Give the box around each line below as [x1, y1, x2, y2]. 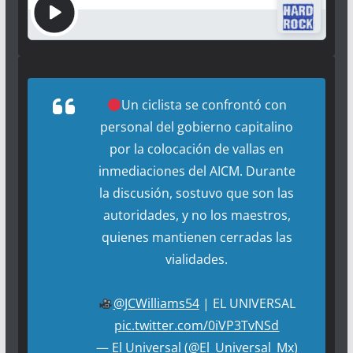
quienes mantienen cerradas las [101, 229, 292, 247]
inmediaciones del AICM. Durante [98, 162, 295, 180]
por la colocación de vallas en [110, 140, 284, 158]
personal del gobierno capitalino [100, 118, 294, 136]
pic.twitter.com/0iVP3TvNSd [114, 317, 280, 335]
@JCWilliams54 [113, 295, 199, 313]
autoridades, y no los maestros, [102, 206, 291, 225]
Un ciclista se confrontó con [121, 96, 288, 114]
